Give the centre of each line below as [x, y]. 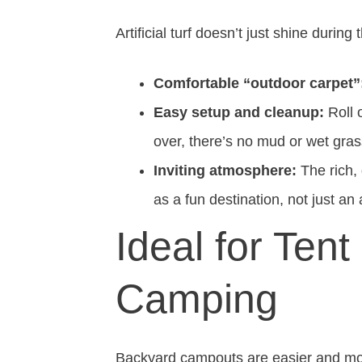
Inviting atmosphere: [225, 170]
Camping [197, 299]
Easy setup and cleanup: [239, 112]
